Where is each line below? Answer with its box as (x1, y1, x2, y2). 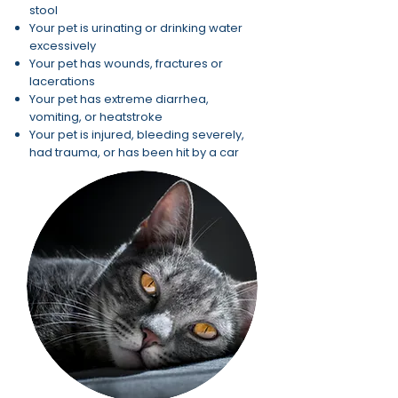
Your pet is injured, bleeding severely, (29, 126, 244, 143)
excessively (29, 37, 96, 54)
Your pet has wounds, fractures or (29, 55, 223, 72)
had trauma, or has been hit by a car (29, 144, 239, 161)
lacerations (29, 73, 95, 90)
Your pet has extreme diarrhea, (29, 91, 209, 107)
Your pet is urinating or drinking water (29, 20, 243, 36)
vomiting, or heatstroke (29, 108, 163, 125)
